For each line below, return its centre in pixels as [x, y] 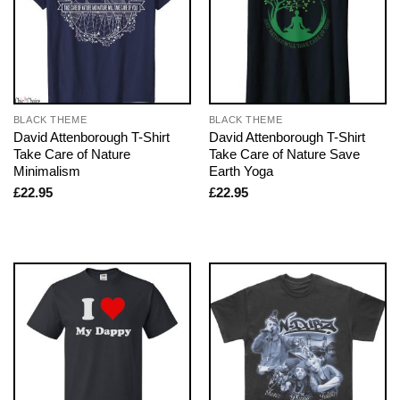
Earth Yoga [241, 171]
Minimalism [46, 171]
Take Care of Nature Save [284, 154]
